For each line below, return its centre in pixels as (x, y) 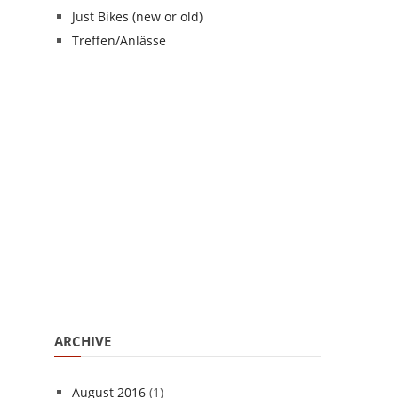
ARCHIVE (83, 341)
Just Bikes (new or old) (137, 16)
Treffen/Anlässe (119, 40)
